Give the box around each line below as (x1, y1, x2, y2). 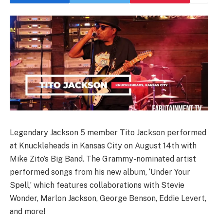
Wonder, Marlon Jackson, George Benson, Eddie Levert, (10, 194, 206, 203)
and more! (10, 207, 45, 217)
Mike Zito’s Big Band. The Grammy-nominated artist (10, 154, 196, 164)
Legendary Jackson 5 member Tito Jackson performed (10, 128, 206, 138)
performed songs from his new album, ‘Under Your (10, 167, 190, 177)
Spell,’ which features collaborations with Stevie (10, 181, 184, 190)
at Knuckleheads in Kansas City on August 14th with (10, 141, 197, 151)
